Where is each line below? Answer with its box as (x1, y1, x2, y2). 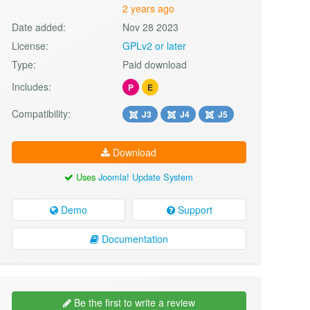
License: (11, 38, 48, 53)
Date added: (11, 19, 66, 34)
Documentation (98, 232, 168, 246)
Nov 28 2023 (122, 19, 179, 34)
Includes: (11, 79, 51, 93)
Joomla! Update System (98, 170, 194, 183)
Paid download (122, 57, 188, 71)
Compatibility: (11, 106, 71, 120)
